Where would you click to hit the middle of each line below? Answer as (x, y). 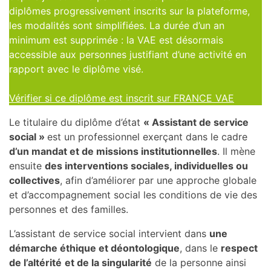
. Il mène (236, 151)
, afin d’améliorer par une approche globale (158, 180)
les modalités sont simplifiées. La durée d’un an (117, 25)
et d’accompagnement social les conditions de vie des (133, 195)
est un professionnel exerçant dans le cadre (147, 137)
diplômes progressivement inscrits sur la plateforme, (129, 11)
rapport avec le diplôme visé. (76, 69)
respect (239, 248)
